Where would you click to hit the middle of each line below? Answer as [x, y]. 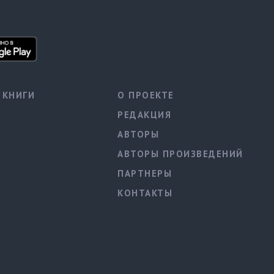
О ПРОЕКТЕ [146, 95]
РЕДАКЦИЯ [145, 115]
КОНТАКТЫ [145, 193]
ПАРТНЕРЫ [145, 174]
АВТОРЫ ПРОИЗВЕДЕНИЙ [180, 154]
